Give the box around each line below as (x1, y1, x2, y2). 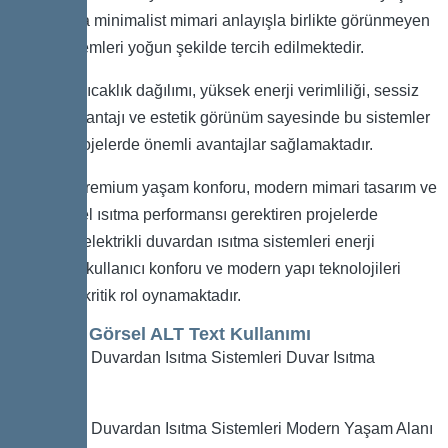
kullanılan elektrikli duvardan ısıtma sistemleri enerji (10, 232, 375, 250)
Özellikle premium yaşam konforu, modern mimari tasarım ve (10, 178, 437, 196)
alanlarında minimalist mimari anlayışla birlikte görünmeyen (10, 11, 430, 29)
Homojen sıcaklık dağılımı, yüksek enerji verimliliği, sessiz (10, 81, 419, 99)
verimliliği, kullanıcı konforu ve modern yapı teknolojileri (10, 259, 401, 277)
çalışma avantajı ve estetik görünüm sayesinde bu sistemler (10, 108, 430, 126)
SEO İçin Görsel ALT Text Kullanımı (10, 323, 311, 344)
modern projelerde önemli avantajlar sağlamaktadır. (10, 135, 373, 153)
